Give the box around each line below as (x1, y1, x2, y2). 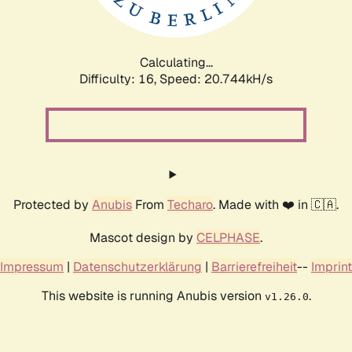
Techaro (167, 196, 213, 213)
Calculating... (139, 53, 213, 71)
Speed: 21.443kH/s (159, 70, 273, 87)
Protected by (13, 196, 92, 213)
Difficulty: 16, (79, 70, 159, 87)
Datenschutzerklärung (73, 258, 202, 275)
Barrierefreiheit (211, 258, 297, 275)
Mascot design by (90, 229, 196, 246)
